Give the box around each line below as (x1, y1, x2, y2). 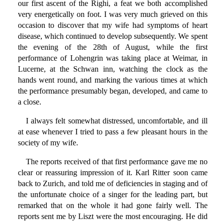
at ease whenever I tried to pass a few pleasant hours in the (17, 127, 208, 136)
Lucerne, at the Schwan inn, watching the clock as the (17, 65, 208, 74)
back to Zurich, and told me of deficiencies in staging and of (17, 179, 208, 188)
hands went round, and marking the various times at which (17, 76, 208, 85)
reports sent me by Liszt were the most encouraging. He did (17, 212, 208, 221)
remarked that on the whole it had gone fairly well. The (17, 201, 208, 210)
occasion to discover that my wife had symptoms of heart (17, 21, 208, 30)
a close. (17, 98, 41, 107)
